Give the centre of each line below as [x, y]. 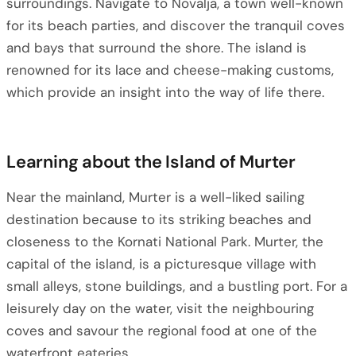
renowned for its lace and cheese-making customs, [170, 70]
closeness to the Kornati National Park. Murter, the [165, 242]
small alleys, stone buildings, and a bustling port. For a [177, 286]
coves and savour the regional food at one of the [162, 331]
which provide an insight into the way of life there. [165, 92]
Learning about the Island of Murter [151, 162]
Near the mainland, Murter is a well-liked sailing [155, 197]
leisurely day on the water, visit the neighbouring [160, 308]
